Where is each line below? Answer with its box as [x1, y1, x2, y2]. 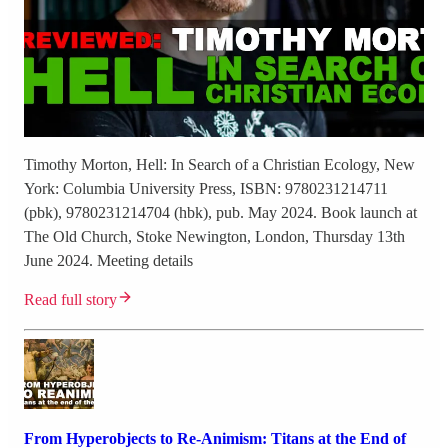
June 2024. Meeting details [24, 251, 193, 269]
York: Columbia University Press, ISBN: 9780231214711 [24, 179, 388, 197]
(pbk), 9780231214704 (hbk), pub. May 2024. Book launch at [24, 203, 417, 221]
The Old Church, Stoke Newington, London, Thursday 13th [24, 227, 405, 245]
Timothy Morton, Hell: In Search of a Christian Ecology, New [24, 155, 415, 173]
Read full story [24, 290, 117, 308]
